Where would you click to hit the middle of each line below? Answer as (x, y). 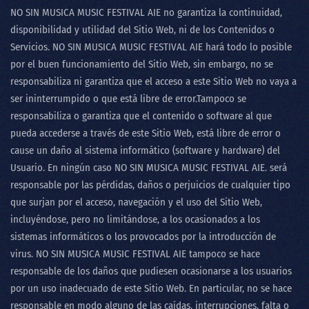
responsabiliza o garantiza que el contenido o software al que (141, 116)
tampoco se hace (223, 254)
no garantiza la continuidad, (221, 12)
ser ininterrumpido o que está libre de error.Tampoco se (128, 99)
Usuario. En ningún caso (62, 168)
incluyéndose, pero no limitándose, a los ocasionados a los (135, 219)
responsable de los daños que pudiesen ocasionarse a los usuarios (151, 271)
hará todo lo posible (247, 47)
